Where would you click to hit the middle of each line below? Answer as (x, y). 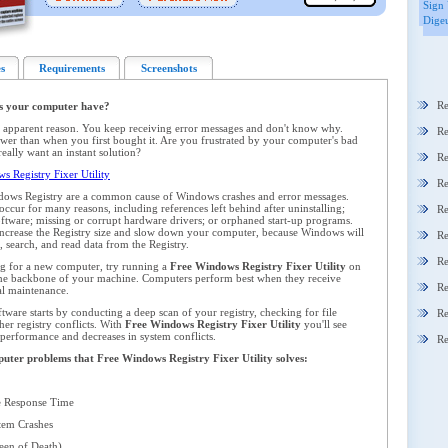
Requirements (71, 68)
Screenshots (168, 68)
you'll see (324, 324)
